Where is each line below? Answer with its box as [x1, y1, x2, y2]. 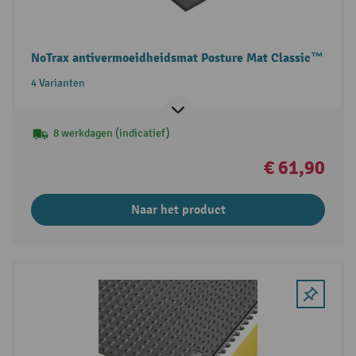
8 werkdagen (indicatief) [52, 126, 170, 141]
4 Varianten [30, 76, 85, 91]
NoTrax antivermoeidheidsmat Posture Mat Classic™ [30, 50, 323, 67]
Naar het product [130, 202, 226, 219]
